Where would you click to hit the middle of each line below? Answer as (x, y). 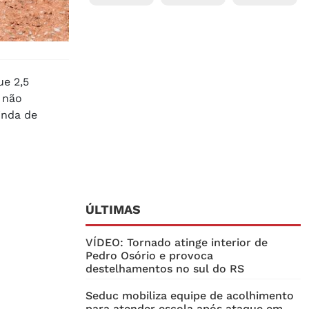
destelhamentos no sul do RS (165, 269)
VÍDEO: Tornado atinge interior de (177, 243)
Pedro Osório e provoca (149, 256)
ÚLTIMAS (113, 210)
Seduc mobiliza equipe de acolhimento (190, 296)
